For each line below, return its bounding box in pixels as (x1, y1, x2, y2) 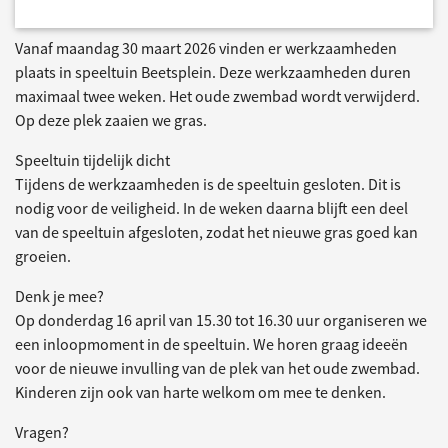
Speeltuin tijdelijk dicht (15, 150, 173, 170)
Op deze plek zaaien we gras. (15, 110, 210, 130)
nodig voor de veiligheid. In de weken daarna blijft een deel (15, 198, 408, 218)
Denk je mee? (15, 286, 107, 306)
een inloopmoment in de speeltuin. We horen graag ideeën (15, 334, 408, 354)
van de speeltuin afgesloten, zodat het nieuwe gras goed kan (15, 222, 418, 242)
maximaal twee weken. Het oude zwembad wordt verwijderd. (15, 86, 420, 106)
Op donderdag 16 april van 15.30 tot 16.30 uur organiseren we (15, 310, 427, 330)
